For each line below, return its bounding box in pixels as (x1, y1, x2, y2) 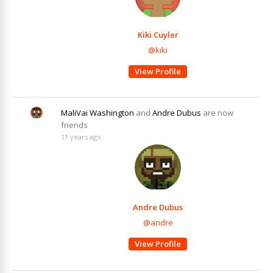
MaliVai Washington (61, 107, 134, 119)
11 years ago (61, 132, 101, 142)
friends (61, 119, 88, 131)
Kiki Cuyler (137, 29, 179, 40)
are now (201, 107, 233, 119)
